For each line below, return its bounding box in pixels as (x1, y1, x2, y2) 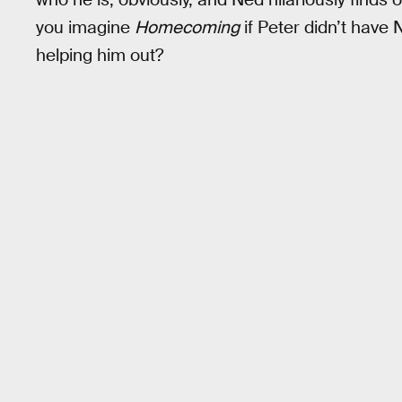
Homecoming (135, 15, 240, 39)
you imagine (36, 15, 135, 39)
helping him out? (36, 43, 163, 66)
